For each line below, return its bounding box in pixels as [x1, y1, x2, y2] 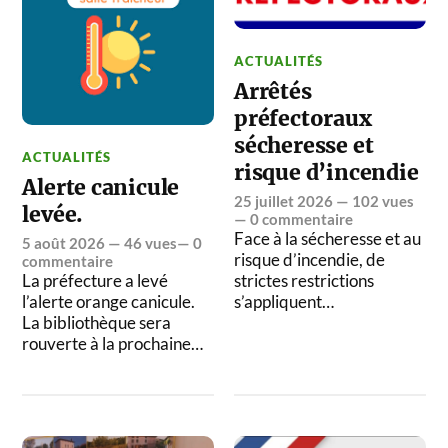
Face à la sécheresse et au [234, 228, 422, 250]
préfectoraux [234, 105, 372, 133]
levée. [22, 200, 84, 228]
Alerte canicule [22, 173, 180, 201]
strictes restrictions [234, 270, 375, 292]
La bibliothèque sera [22, 311, 172, 333]
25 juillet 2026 [234, 192, 334, 211]
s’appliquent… [234, 291, 335, 313]
